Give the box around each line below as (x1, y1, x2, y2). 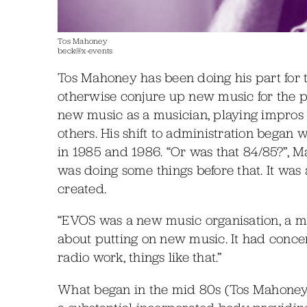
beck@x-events (58, 45, 113, 56)
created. (58, 179, 107, 197)
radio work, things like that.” (58, 248, 222, 267)
